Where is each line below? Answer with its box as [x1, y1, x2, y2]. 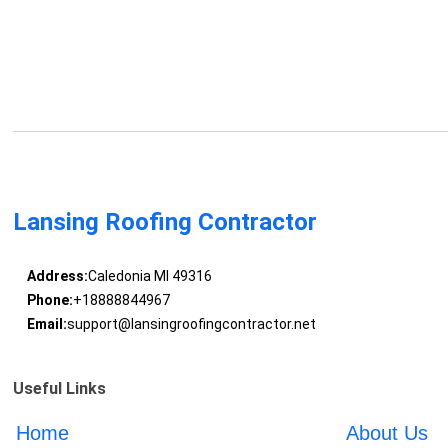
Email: [26, 316, 67, 333]
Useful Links [13, 379, 107, 399]
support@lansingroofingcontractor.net [66, 316, 316, 333]
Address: [26, 268, 88, 285]
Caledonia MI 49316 [87, 268, 212, 285]
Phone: [26, 292, 73, 309]
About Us [345, 422, 428, 445]
